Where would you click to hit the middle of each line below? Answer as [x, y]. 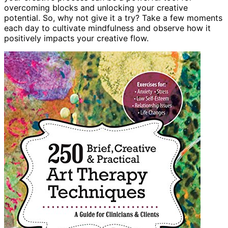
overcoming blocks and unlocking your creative [96, 7]
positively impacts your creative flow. [76, 38]
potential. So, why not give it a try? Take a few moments [113, 18]
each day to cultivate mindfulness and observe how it [107, 28]
